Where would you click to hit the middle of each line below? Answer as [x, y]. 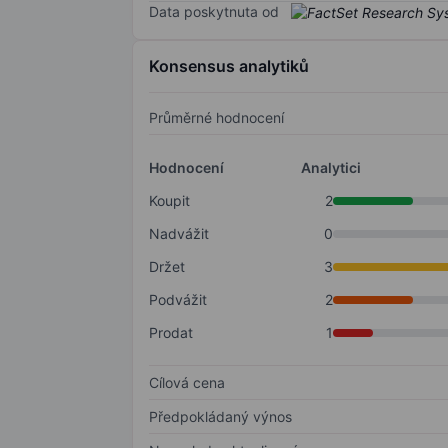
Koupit [169, 201]
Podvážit [178, 300]
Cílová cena [187, 383]
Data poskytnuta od [214, 11]
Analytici [330, 168]
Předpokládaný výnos [220, 417]
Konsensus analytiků [229, 66]
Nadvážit [179, 234]
